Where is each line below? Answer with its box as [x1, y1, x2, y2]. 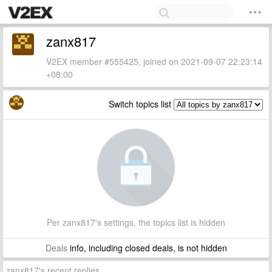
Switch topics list [109, 98, 174, 110]
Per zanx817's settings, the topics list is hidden [47, 216, 225, 228]
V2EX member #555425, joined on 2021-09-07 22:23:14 [46, 55, 262, 67]
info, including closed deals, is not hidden [67, 242, 227, 254]
